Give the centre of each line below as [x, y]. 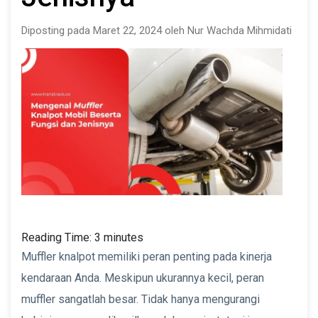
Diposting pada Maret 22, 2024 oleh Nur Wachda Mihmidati [157, 30]
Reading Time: [58, 237]
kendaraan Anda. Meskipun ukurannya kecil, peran [143, 278]
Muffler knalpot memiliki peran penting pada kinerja [147, 256]
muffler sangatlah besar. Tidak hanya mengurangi [141, 299]
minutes [124, 237]
